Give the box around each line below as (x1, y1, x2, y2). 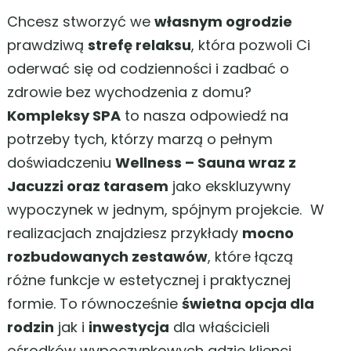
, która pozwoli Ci (191, 35, 310, 55)
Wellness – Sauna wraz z (115, 153, 296, 172)
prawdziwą (7, 35, 88, 55)
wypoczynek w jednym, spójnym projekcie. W (7, 200, 324, 219)
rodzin (7, 317, 54, 337)
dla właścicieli (169, 317, 270, 337)
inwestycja (89, 317, 169, 337)
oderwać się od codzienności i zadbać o (7, 59, 289, 78)
